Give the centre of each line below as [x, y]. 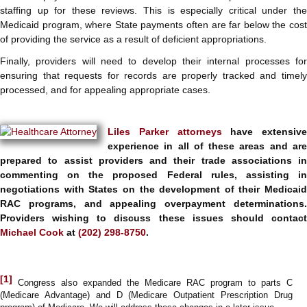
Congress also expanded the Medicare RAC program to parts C [152, 283]
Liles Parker [138, 132]
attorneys [199, 132]
